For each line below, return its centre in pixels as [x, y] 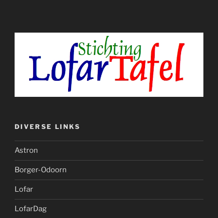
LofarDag [31, 209]
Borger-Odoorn [41, 170]
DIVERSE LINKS [48, 127]
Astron [26, 151]
